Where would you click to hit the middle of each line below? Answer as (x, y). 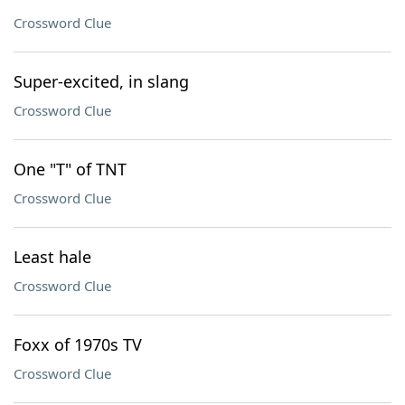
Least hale (52, 257)
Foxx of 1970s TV (78, 344)
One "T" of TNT (70, 169)
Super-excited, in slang (101, 81)
